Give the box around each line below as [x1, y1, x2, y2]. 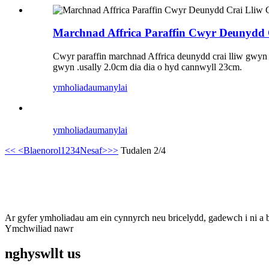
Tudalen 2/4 [121, 145, 166, 156]
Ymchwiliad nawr [5, 223, 73, 234]
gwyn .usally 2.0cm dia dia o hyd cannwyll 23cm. [53, 62, 242, 72]
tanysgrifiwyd [5, 168, 89, 184]
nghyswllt [5, 246, 64, 262]
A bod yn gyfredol [5, 184, 115, 200]
